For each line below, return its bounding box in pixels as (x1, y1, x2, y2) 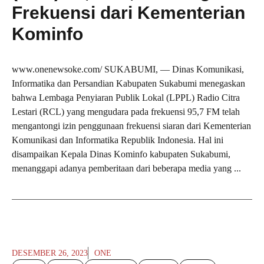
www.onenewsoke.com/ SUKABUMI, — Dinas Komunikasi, (12, 64, 244, 75)
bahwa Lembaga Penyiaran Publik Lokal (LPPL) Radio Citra (12, 93, 240, 103)
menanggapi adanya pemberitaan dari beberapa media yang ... (12, 163, 241, 174)
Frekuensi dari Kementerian (12, 3, 245, 23)
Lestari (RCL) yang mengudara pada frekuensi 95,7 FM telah (12, 107, 240, 117)
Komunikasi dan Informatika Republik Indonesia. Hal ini (12, 135, 223, 146)
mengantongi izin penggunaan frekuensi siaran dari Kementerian (12, 121, 251, 131)
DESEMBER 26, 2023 (12, 249, 88, 258)
